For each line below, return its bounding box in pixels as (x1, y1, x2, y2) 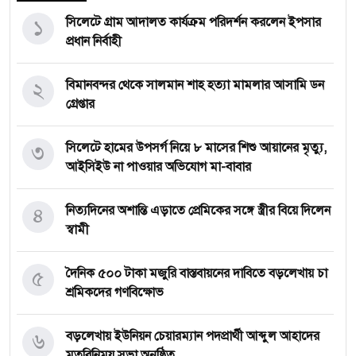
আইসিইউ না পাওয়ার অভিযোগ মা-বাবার (66, 159, 251, 175)
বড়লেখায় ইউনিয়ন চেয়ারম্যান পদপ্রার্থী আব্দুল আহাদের (66, 328, 319, 344)
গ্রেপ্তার (66, 96, 95, 112)
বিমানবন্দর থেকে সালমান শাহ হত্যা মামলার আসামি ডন (66, 77, 324, 93)
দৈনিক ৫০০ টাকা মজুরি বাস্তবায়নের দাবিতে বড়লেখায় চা (66, 265, 327, 281)
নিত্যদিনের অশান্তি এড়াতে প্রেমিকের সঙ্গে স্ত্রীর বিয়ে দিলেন (66, 203, 331, 219)
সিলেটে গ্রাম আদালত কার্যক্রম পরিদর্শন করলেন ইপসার (66, 14, 321, 30)
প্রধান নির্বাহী (66, 33, 122, 49)
